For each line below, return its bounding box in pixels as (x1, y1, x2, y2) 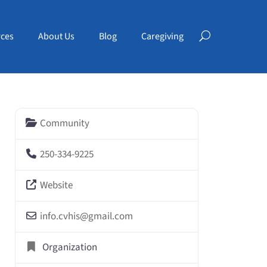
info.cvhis (39, 209, 80, 223)
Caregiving (141, 30, 184, 43)
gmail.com (88, 209, 133, 223)
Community (39, 116, 89, 131)
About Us (38, 30, 74, 43)
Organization (42, 240, 97, 254)
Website (39, 178, 73, 193)
